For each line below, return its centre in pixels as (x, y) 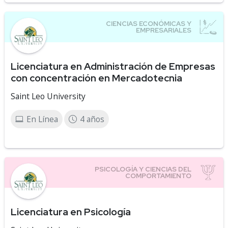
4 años (92, 119)
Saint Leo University (48, 96)
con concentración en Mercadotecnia (96, 78)
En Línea (42, 119)
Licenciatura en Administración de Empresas (113, 66)
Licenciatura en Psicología (71, 212)
